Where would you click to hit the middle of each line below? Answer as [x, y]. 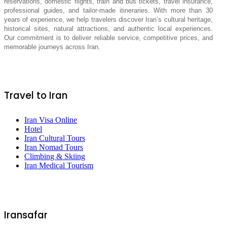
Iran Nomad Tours [54, 147]
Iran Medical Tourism [59, 165]
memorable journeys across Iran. [52, 47]
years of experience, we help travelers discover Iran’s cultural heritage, [108, 19]
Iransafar [26, 215]
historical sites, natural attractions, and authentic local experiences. [108, 28]
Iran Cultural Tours [55, 138]
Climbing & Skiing [55, 156]
